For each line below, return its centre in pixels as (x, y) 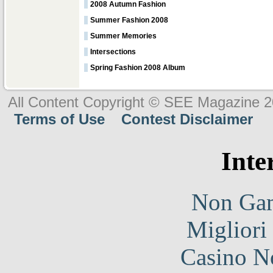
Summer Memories (123, 36)
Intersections (113, 52)
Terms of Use (59, 119)
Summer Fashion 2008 (129, 20)
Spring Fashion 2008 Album (138, 68)
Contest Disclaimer (187, 119)
